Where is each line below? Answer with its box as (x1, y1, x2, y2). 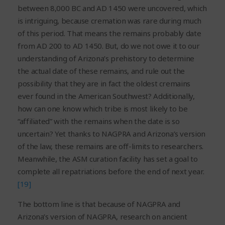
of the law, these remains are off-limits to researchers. (18, 141, 203, 152)
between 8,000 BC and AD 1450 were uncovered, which (18, 3, 207, 14)
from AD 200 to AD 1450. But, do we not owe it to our (18, 41, 200, 51)
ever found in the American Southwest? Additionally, (18, 91, 195, 101)
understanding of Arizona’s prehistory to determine (18, 53, 195, 64)
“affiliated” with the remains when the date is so (18, 116, 180, 127)
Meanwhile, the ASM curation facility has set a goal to (18, 154, 198, 164)
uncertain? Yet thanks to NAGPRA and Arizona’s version (18, 129, 205, 139)
